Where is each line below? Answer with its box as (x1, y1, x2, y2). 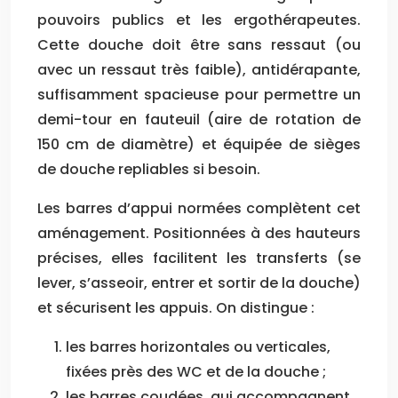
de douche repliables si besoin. (37, 158, 260, 179)
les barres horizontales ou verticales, (66, 336, 330, 357)
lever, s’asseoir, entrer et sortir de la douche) (37, 272, 361, 293)
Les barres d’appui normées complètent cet (37, 197, 361, 219)
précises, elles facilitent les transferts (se (37, 247, 361, 268)
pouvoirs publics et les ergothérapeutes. (37, 9, 361, 30)
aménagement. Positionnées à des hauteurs (37, 222, 361, 243)
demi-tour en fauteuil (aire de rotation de (37, 108, 361, 130)
